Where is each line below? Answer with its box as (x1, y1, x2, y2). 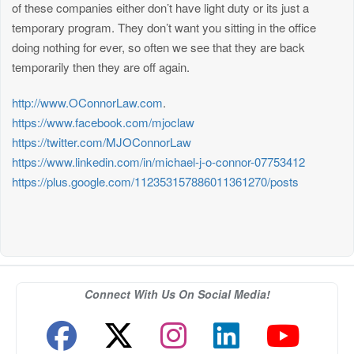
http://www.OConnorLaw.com (12, 93, 163, 111)
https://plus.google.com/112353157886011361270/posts (12, 172, 299, 190)
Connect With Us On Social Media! (84, 285, 270, 302)
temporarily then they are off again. (12, 58, 190, 75)
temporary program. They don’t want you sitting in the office (12, 18, 316, 36)
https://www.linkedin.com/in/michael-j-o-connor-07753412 (12, 153, 305, 170)
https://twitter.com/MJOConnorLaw (12, 133, 191, 150)
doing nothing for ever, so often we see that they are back (12, 38, 305, 55)
